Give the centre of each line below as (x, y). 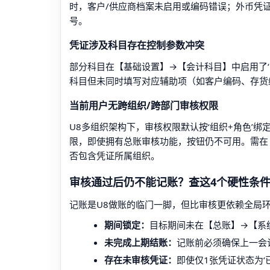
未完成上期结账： (140, 242)
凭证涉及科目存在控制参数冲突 (137, 45)
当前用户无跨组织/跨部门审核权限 (144, 105)
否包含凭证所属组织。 (115, 155)
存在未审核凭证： (140, 260)
